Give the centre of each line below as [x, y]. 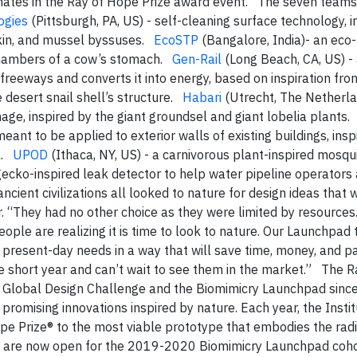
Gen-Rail [197, 59]
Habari [202, 98]
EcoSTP [176, 40]
